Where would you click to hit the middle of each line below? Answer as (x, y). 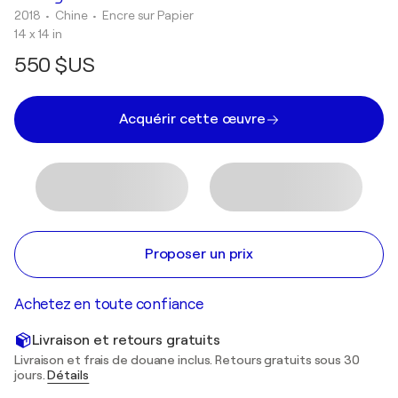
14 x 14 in (38, 34)
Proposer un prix (199, 254)
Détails (68, 375)
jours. (31, 375)
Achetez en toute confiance (109, 304)
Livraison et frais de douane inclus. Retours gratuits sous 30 (187, 360)
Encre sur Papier (148, 15)
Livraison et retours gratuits (127, 340)
